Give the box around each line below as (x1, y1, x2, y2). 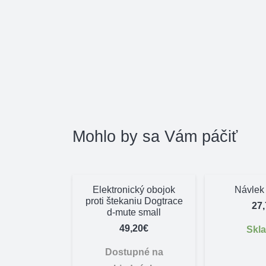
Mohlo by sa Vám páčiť (72, 126, 237, 145)
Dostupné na (104, 246, 163, 257)
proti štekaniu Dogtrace (85, 195, 183, 206)
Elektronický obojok (93, 184, 176, 195)
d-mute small (107, 207, 161, 217)
